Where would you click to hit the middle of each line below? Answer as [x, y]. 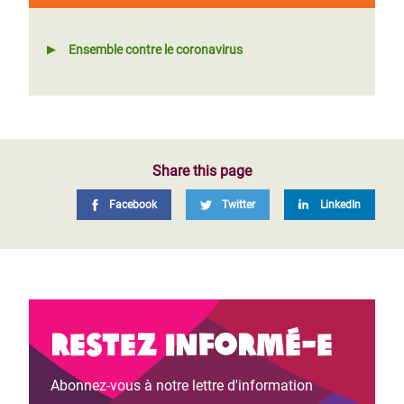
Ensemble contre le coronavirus [156, 50]
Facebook [133, 205]
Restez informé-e [192, 342]
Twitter [239, 205]
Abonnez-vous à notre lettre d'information [182, 386]
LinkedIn [340, 205]
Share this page [202, 171]
